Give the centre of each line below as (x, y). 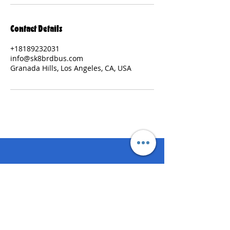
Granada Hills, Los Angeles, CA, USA (71, 68)
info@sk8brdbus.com (47, 58)
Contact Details (36, 28)
